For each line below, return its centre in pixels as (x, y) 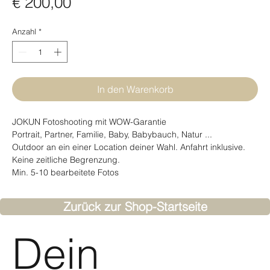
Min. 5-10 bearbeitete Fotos (65, 172)
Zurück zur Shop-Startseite (135, 206)
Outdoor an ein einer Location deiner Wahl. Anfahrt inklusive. (129, 147)
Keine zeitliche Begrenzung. (66, 159)
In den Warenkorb (135, 89)
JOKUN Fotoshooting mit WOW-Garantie (89, 121)
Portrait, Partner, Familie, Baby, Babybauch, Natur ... (112, 134)
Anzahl (24, 31)
